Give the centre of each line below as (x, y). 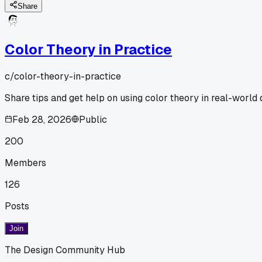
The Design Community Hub (65, 250)
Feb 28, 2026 (42, 119)
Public (93, 119)
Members (25, 163)
